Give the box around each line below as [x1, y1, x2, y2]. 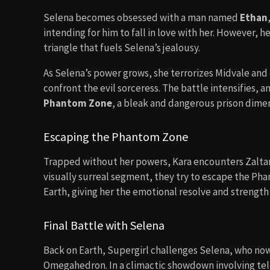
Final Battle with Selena [43, 218, 165, 233]
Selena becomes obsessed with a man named [43, 11, 240, 24]
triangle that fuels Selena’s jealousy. [43, 41, 200, 54]
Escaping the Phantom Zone [43, 129, 188, 144]
